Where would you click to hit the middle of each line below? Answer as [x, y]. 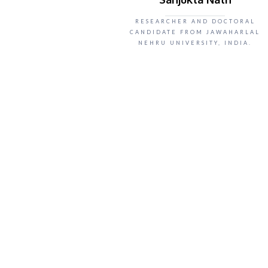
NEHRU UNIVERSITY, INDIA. [195, 43]
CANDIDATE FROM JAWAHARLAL [195, 32]
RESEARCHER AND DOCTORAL [195, 21]
